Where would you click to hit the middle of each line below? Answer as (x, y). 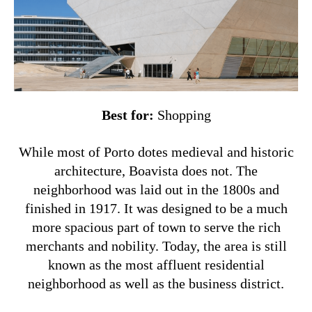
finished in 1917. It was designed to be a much (156, 209)
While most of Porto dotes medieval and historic (156, 152)
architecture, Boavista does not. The (156, 171)
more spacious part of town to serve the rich (156, 227)
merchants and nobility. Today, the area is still (156, 246)
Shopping (182, 115)
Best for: (127, 115)
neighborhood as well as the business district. (156, 284)
